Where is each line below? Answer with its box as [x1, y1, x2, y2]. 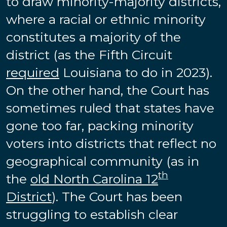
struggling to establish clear [6, 206, 178, 222]
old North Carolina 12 [30, 171, 158, 186]
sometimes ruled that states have [6, 100, 214, 116]
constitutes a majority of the [6, 29, 181, 45]
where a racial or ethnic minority [6, 11, 206, 27]
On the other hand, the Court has [6, 82, 209, 98]
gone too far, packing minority [6, 118, 194, 133]
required [6, 64, 59, 80]
